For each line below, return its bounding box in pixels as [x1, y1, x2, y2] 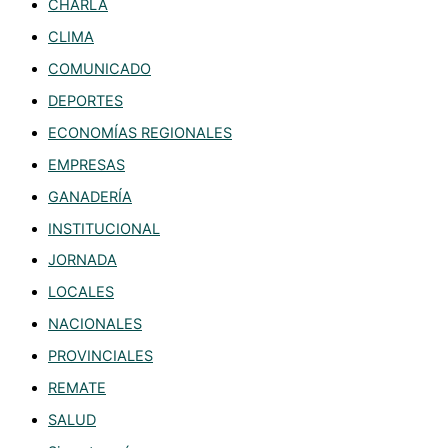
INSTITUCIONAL [48, 219, 160, 238]
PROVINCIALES [48, 347, 153, 366]
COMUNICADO [48, 59, 151, 78]
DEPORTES [48, 91, 123, 110]
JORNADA [48, 251, 117, 270]
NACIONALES [48, 315, 142, 334]
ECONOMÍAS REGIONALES [48, 123, 232, 142]
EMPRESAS [48, 155, 125, 174]
